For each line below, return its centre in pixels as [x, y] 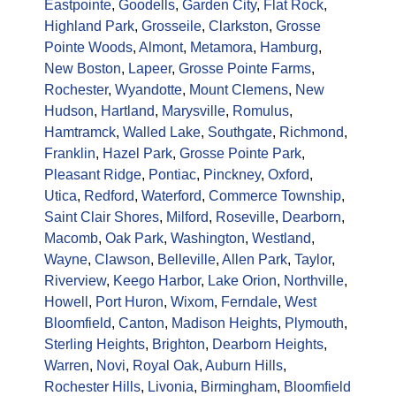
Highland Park [89, 27]
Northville [314, 281]
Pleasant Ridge [93, 175]
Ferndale [249, 302]
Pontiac [172, 175]
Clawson [122, 260]
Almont [161, 48]
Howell [66, 302]
